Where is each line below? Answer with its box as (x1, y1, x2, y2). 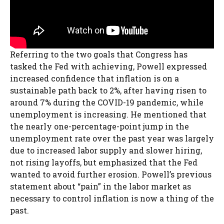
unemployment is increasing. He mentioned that (10, 108, 206, 119)
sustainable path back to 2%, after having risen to (10, 84, 206, 95)
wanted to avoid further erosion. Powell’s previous (10, 168, 211, 179)
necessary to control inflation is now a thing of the (10, 192, 214, 203)
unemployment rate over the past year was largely (10, 132, 214, 143)
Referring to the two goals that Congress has (10, 48, 187, 59)
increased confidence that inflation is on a (10, 72, 179, 83)
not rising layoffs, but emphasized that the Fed (10, 156, 197, 167)
